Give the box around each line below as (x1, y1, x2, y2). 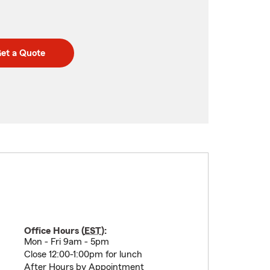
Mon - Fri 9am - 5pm (24, 237, 109, 246)
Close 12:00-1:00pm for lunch (24, 250, 142, 259)
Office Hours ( (24, 226, 84, 236)
